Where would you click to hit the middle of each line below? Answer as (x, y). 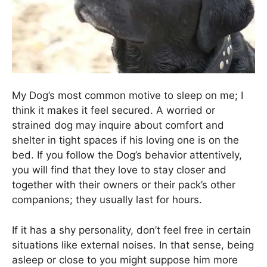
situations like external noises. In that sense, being (133, 245)
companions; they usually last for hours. (107, 200)
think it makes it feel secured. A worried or (114, 111)
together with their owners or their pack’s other (124, 185)
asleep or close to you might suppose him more (125, 260)
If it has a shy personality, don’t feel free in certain (131, 230)
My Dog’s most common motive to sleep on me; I (128, 96)
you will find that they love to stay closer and (119, 170)
